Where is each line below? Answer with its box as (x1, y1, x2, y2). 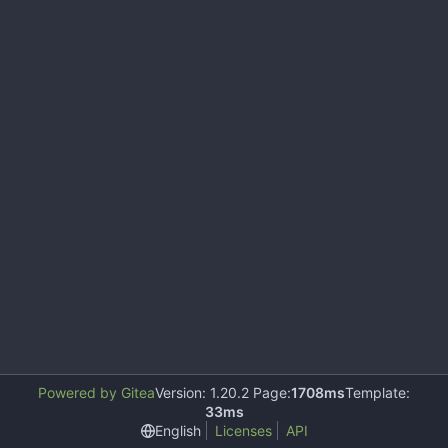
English (154, 421, 201, 439)
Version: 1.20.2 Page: (155, 384, 291, 401)
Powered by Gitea (38, 384, 155, 401)
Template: (345, 384, 410, 401)
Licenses (214, 422, 272, 439)
